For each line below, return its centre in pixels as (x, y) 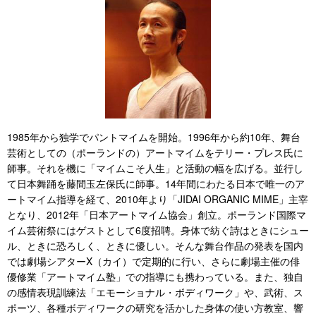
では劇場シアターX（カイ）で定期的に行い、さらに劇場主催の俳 (153, 261)
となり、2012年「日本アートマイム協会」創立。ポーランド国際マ (157, 215)
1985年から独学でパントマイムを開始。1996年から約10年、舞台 (154, 137)
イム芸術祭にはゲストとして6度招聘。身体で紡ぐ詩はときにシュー (158, 230)
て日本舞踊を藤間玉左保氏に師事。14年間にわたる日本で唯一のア (156, 184)
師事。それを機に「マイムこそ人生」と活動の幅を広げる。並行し (155, 168)
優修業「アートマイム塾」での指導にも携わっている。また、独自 (155, 277)
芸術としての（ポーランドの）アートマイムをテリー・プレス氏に (155, 153)
